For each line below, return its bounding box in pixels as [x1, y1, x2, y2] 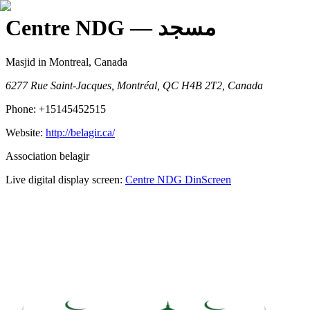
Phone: [6, 102, 39, 115]
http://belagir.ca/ [46, 126, 115, 138]
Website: [6, 126, 46, 138]
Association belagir [6, 149, 89, 162]
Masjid [6, 55, 35, 68]
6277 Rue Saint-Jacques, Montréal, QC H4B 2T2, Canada [6, 79, 263, 91]
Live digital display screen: [6, 173, 122, 185]
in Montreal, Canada [35, 55, 127, 68]
